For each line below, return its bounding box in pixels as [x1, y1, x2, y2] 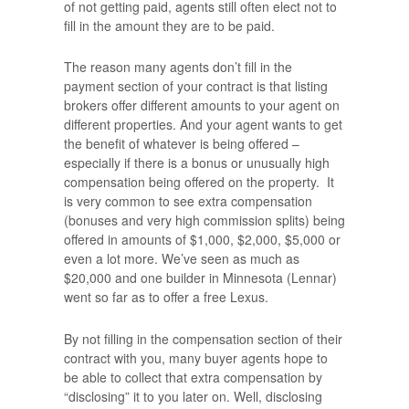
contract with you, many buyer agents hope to [64, 348, 328, 367]
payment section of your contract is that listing [64, 77, 328, 96]
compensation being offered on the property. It [64, 173, 334, 192]
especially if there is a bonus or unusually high [64, 153, 330, 173]
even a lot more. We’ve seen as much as [64, 249, 299, 268]
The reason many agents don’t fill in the [64, 58, 292, 77]
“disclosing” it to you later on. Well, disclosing [64, 386, 322, 405]
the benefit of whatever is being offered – [64, 134, 299, 153]
